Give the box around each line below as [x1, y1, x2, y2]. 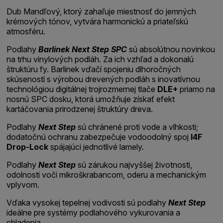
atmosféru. [6, 26, 46, 36]
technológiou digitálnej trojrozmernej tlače [6, 84, 158, 94]
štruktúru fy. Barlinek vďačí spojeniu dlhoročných [6, 64, 181, 74]
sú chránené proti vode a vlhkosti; [76, 121, 199, 132]
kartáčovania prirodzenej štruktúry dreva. [6, 104, 153, 114]
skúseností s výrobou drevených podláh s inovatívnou [6, 74, 201, 84]
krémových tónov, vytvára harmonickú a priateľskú [6, 16, 189, 26]
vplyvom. [6, 179, 40, 190]
